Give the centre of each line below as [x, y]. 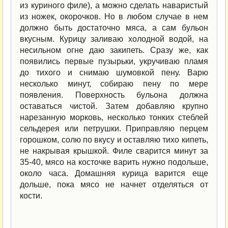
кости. [31, 196]
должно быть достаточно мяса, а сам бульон [114, 28]
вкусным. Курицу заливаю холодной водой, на [114, 39]
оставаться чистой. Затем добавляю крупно [114, 106]
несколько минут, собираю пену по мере [114, 84]
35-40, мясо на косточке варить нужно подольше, [114, 162]
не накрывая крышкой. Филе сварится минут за [114, 151]
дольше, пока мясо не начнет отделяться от [114, 184]
